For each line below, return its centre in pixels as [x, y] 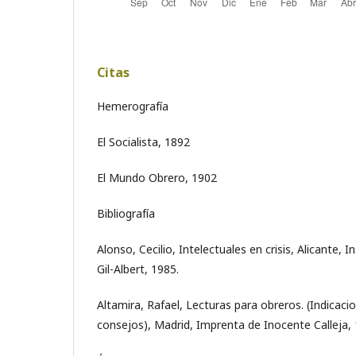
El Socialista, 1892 [143, 141]
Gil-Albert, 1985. [138, 269]
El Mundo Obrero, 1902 [157, 177]
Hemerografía [133, 106]
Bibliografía [126, 213]
